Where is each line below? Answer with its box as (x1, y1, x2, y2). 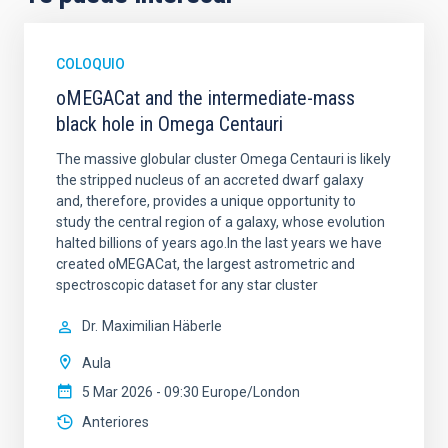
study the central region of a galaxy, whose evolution (56, 214, 385, 230)
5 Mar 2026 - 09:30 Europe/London (82, 384, 300, 400)
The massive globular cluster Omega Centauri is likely (56, 151, 391, 167)
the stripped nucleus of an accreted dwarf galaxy (56, 172, 364, 188)
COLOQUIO (56, 56, 125, 72)
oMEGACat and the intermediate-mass (56, 86, 355, 110)
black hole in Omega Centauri (56, 112, 283, 136)
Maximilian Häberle (102, 318, 222, 334)
